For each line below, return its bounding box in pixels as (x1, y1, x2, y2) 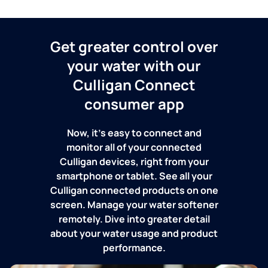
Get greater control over (50, 36, 218, 56)
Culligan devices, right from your (59, 154, 209, 168)
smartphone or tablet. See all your (56, 169, 212, 182)
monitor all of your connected (66, 140, 202, 154)
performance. (102, 240, 166, 254)
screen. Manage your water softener (50, 197, 218, 211)
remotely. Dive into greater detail (58, 212, 210, 226)
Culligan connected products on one (50, 183, 218, 197)
